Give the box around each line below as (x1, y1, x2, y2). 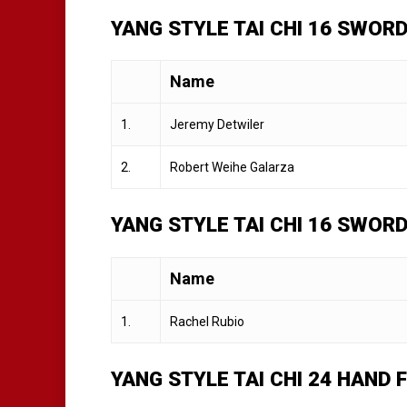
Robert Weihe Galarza (170, 160, 294, 175)
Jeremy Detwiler (170, 117, 264, 133)
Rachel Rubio (170, 314, 244, 330)
